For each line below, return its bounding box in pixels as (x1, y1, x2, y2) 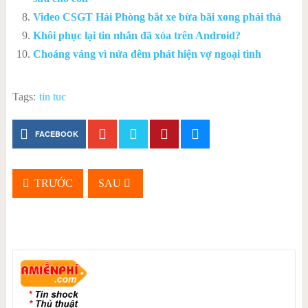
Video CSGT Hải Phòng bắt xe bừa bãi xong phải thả (32, 11, 281, 23)
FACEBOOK (34, 129, 78, 140)
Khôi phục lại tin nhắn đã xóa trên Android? (32, 30, 241, 41)
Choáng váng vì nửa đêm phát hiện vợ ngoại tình (32, 48, 261, 60)
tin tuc (38, 91, 66, 103)
